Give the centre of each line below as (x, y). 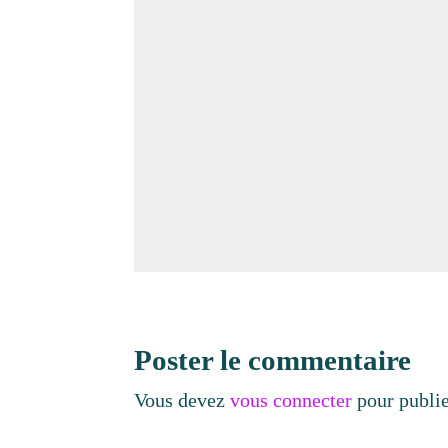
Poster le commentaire (273, 359)
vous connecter (291, 399)
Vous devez (182, 399)
